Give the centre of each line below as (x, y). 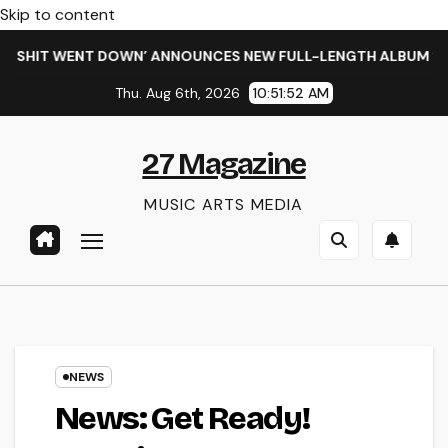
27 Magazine (224, 164)
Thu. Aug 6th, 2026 (180, 93)
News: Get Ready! (183, 419)
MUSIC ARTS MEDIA (224, 204)
